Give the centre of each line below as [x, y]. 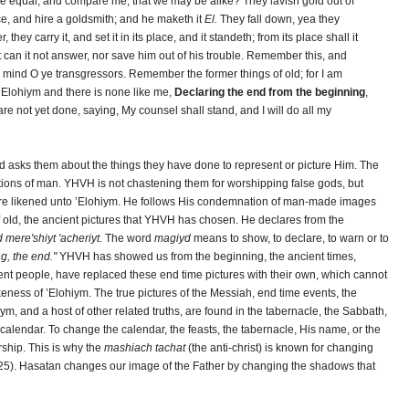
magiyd [173, 238]
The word [128, 238]
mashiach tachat [145, 348]
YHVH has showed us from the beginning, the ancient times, [206, 257]
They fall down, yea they [278, 19]
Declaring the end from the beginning [270, 92]
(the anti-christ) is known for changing [279, 348]
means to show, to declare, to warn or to [290, 238]
